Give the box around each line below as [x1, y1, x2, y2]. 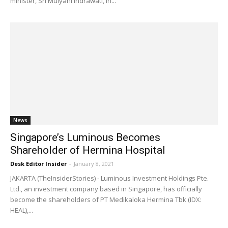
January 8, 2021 [74, 160, 114, 168]
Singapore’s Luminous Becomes [10, 131, 160, 144]
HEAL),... [10, 206, 33, 215]
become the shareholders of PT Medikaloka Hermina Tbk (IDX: [10, 195, 202, 205]
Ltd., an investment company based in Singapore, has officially [10, 184, 202, 194]
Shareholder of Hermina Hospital [10, 144, 165, 157]
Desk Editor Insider [10, 160, 67, 168]
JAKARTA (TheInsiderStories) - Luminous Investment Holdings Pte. [10, 174, 209, 183]
